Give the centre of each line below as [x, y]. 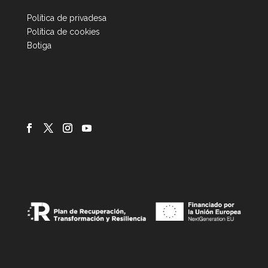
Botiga [39, 46]
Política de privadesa [66, 18]
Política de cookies [63, 32]
